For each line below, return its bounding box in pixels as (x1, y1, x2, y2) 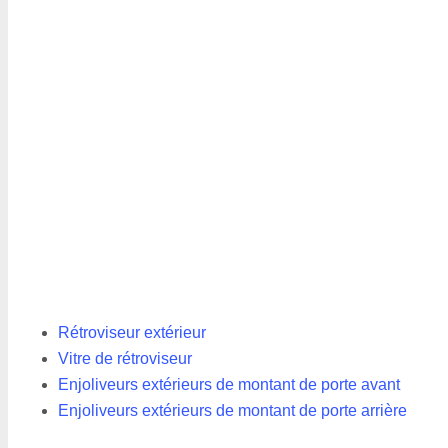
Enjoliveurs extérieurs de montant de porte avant (58, 376, 400, 393)
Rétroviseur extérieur (58, 324, 206, 341)
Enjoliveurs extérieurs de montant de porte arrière (58, 402, 407, 419)
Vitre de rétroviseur (58, 350, 192, 367)
